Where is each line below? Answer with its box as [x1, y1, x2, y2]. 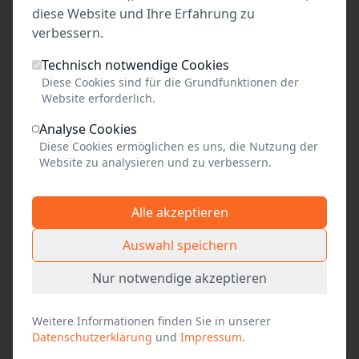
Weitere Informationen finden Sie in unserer [32, 313, 271, 329]
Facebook [63, 322, 112, 337]
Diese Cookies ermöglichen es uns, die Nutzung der [38, 139, 318, 154]
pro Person [145, 77, 214, 95]
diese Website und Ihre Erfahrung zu [32, 5, 255, 22]
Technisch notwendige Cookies [42, 56, 230, 74]
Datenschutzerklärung [32, 329, 152, 345]
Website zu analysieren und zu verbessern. [38, 155, 272, 170]
